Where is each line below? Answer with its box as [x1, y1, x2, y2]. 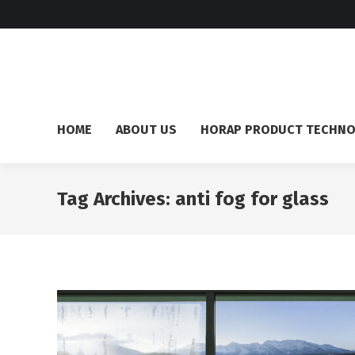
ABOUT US [116, 121, 177, 137]
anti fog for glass [175, 188, 329, 210]
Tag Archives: [57, 188, 175, 210]
